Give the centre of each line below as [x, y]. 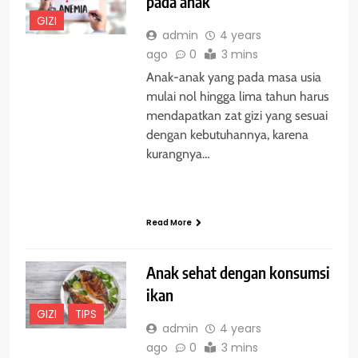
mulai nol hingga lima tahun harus [237, 96]
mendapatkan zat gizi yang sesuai [237, 115]
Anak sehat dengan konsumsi [238, 272]
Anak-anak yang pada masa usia [233, 77]
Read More [169, 222]
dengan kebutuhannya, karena [227, 134]
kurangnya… [178, 153]
